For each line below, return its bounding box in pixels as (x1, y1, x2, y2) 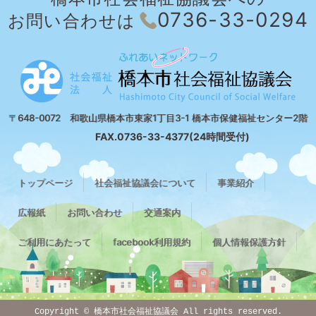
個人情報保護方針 (212, 236, 286, 248)
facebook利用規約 (113, 236, 190, 248)
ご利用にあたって (18, 236, 91, 248)
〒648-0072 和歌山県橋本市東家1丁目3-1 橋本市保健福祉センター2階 (8, 112, 308, 123)
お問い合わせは (8, 11, 136, 31)
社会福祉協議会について (95, 177, 195, 188)
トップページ (18, 177, 73, 188)
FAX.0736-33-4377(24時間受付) (95, 130, 250, 142)
